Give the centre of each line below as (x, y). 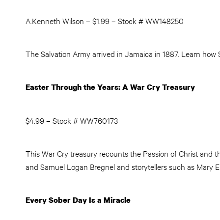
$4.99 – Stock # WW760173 (72, 120)
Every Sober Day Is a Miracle (78, 200)
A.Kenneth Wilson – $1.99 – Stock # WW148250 (105, 20)
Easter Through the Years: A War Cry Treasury (110, 87)
